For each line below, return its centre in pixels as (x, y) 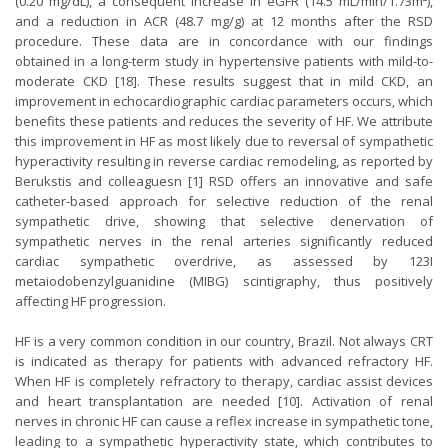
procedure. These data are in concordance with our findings (224, 40)
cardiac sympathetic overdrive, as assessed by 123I (224, 260)
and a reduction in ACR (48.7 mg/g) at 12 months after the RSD (224, 20)
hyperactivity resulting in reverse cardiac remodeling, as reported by (224, 160)
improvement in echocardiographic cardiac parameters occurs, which (224, 100)
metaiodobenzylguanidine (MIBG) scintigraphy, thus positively (224, 280)
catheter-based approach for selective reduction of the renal (224, 200)
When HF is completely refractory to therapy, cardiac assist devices (224, 380)
